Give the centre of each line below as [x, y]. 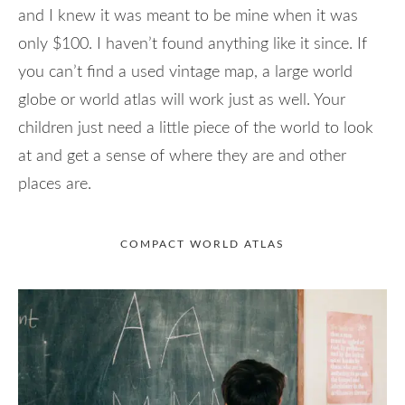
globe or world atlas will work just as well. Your [182, 100]
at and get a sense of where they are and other [182, 156]
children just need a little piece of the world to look [196, 128]
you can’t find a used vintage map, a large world [185, 72]
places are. [55, 184]
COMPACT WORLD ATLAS [202, 244]
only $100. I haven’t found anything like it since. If [193, 44]
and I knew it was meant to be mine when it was [188, 16]
